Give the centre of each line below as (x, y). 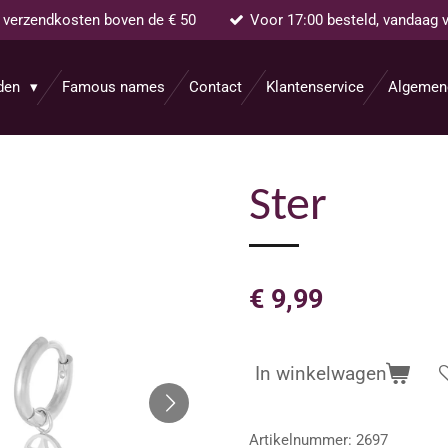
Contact (215, 87)
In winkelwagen (321, 374)
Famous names (113, 87)
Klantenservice (315, 87)
